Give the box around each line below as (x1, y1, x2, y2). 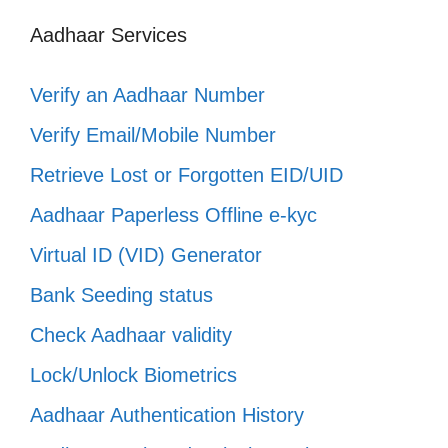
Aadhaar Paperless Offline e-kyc (30, 203, 317, 226)
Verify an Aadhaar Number (30, 83, 265, 106)
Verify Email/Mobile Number (30, 123, 276, 146)
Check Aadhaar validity (30, 323, 232, 346)
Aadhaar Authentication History (30, 403, 304, 426)
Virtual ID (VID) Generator (30, 243, 262, 266)
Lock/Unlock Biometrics (30, 363, 237, 386)
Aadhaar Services (30, 23, 187, 46)
